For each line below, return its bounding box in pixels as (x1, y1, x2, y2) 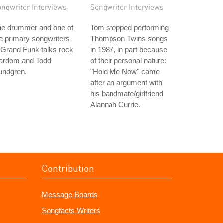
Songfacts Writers (41, 206, 100, 215)
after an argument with (90, 78, 162, 87)
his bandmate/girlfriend (90, 89, 163, 98)
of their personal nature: (90, 56, 166, 65)
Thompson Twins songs (90, 34, 168, 43)
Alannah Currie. (90, 100, 140, 109)
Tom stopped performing (90, 23, 169, 32)
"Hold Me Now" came (90, 67, 160, 76)
